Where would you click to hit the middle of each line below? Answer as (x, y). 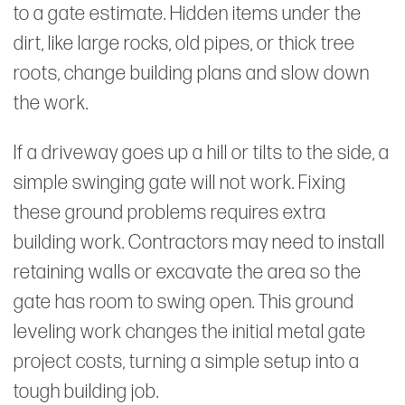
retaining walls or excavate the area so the (188, 272)
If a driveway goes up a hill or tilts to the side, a (202, 153)
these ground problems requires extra (170, 212)
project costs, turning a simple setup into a (187, 362)
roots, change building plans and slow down (192, 73)
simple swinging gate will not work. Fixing (180, 183)
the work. (51, 103)
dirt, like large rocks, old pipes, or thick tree (184, 43)
